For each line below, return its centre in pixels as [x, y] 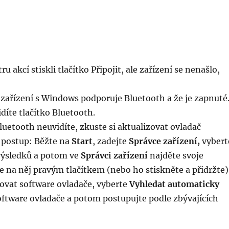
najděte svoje [175, 155]
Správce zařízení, [164, 141]
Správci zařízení [114, 155]
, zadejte [110, 141]
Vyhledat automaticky [174, 184]
